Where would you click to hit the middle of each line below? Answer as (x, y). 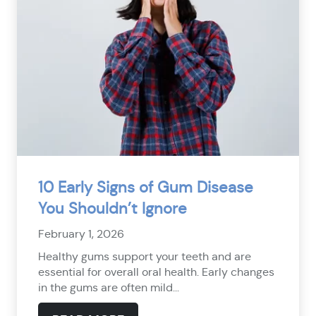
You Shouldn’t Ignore (113, 209)
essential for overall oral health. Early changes (156, 272)
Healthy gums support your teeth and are (145, 257)
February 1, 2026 (81, 234)
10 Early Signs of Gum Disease (146, 188)
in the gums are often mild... (109, 288)
